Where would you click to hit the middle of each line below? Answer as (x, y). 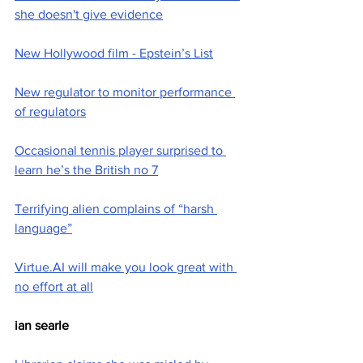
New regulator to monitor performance (125, 92)
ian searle (42, 326)
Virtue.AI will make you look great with (126, 267)
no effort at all (54, 287)
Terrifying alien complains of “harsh (116, 209)
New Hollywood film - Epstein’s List (114, 53)
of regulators (50, 112)
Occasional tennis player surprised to (120, 151)
